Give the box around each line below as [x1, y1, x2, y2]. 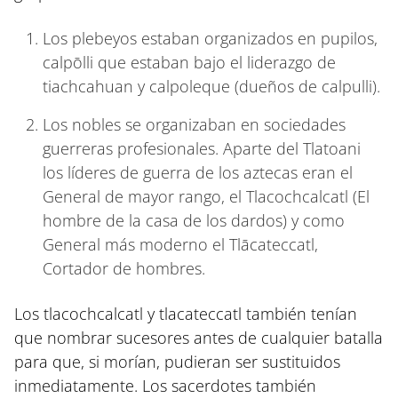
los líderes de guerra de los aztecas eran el [43, 161, 353, 183]
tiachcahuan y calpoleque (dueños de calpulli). [43, 75, 380, 97]
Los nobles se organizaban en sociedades [43, 113, 346, 135]
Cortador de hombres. [43, 257, 205, 279]
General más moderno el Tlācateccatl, [43, 233, 318, 255]
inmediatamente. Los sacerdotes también [14, 374, 316, 396]
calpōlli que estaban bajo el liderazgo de [43, 51, 336, 73]
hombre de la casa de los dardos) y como [43, 209, 345, 231]
